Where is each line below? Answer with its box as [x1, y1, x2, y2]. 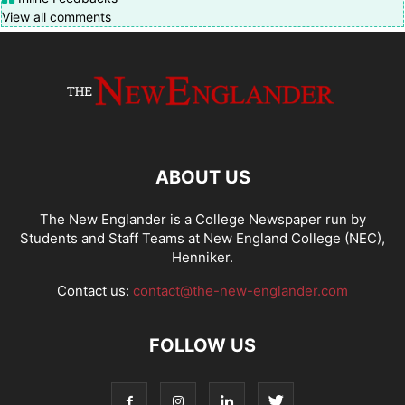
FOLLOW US [149, 334, 256, 356]
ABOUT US [155, 165, 250, 188]
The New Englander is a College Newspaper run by [39, 210, 366, 228]
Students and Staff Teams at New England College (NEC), [20, 229, 385, 247]
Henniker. [172, 248, 233, 266]
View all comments [2, 8, 111, 24]
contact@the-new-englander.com [133, 281, 348, 299]
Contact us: [57, 281, 133, 299]
